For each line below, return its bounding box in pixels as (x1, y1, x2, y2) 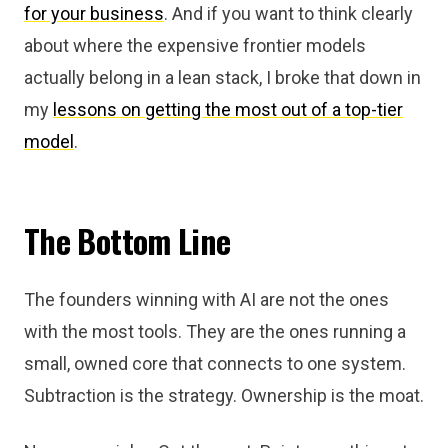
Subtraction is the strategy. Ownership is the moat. (24, 385, 424, 406)
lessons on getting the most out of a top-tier (53, 99, 403, 120)
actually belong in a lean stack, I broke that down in (24, 67, 421, 88)
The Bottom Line (24, 217, 231, 264)
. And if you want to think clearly (164, 3, 413, 24)
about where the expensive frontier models (24, 35, 366, 56)
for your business (24, 3, 164, 24)
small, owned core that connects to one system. (24, 353, 406, 374)
